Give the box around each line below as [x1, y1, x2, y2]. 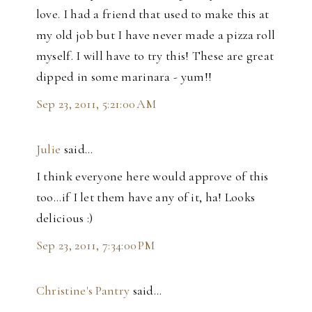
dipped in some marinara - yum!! [36, 69, 212, 85]
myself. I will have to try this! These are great [36, 48, 274, 64]
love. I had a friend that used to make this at [36, 6, 270, 22]
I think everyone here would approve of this [36, 169, 269, 185]
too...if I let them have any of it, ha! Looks [36, 189, 256, 205]
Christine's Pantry [36, 283, 130, 299]
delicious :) [36, 210, 93, 226]
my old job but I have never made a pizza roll [36, 27, 276, 43]
